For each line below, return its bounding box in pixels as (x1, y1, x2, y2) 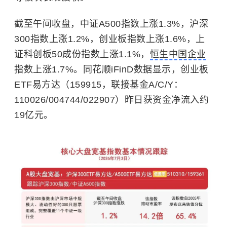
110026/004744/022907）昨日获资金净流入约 (14, 95, 209, 105)
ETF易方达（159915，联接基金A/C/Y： (14, 80, 183, 90)
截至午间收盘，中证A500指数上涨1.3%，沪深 (14, 19, 208, 29)
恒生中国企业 (149, 49, 206, 59)
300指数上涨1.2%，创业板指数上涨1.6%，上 (14, 34, 205, 44)
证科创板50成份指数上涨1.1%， (14, 49, 150, 59)
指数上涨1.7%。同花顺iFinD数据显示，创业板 (14, 64, 209, 74)
